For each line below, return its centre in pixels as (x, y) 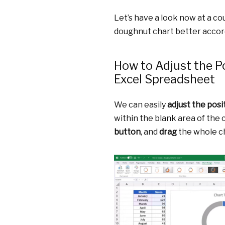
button (127, 132)
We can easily (141, 104)
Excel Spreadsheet (164, 79)
